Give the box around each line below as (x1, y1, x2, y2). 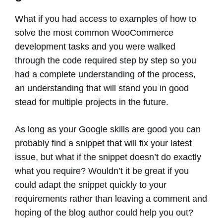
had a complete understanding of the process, (15, 69, 196, 80)
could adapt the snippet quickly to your (15, 180, 166, 190)
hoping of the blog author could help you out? (15, 208, 193, 218)
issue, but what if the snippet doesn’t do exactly (15, 152, 201, 163)
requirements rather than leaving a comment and (15, 194, 207, 204)
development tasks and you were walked (15, 42, 175, 52)
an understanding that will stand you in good (15, 83, 189, 94)
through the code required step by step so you (15, 55, 196, 66)
